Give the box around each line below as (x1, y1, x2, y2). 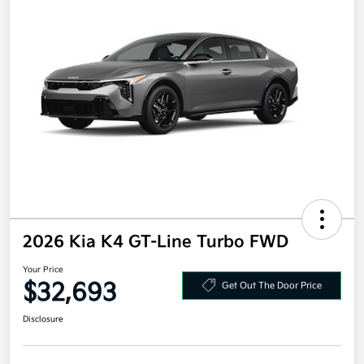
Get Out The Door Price (221, 279, 322, 291)
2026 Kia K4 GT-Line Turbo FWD (23, 232, 288, 253)
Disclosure (23, 314, 63, 325)
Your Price (23, 265, 63, 275)
